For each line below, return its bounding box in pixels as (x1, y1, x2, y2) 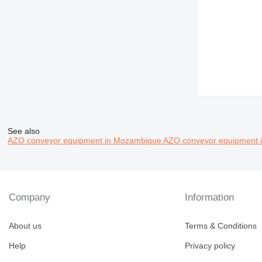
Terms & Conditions (185, 221, 257, 231)
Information (185, 192, 235, 204)
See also (7, 126, 40, 136)
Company (9, 192, 50, 204)
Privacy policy (185, 241, 236, 251)
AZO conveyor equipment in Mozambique (7, 136, 163, 146)
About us (9, 221, 42, 231)
